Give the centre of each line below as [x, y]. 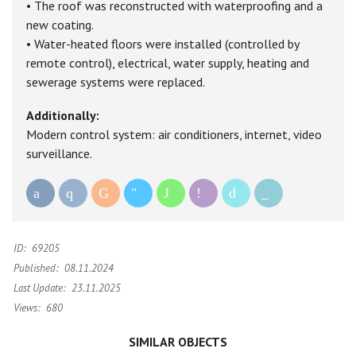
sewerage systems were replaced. [116, 82]
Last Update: [39, 288]
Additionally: [63, 116]
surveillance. [59, 154]
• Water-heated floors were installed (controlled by [163, 44]
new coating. [60, 25]
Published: [36, 269]
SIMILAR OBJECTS [178, 342]
